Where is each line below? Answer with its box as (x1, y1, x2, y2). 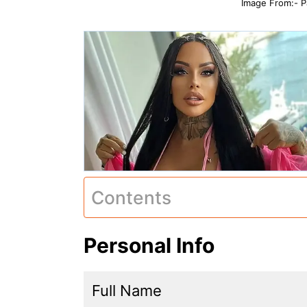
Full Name (92, 281, 162, 299)
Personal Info (84, 232, 214, 258)
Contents (91, 186, 171, 208)
